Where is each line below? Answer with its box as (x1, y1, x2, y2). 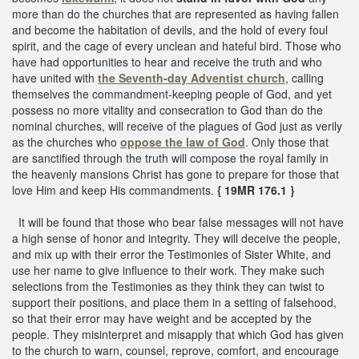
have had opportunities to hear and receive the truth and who (12, 53, 322, 70)
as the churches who (12, 133, 120, 150)
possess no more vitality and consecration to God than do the (12, 101, 323, 118)
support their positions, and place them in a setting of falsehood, (12, 293, 337, 310)
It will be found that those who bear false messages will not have (12, 213, 344, 230)
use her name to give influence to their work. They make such (12, 261, 325, 278)
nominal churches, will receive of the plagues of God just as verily (12, 117, 342, 134)
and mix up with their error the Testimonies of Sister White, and (12, 245, 331, 262)
